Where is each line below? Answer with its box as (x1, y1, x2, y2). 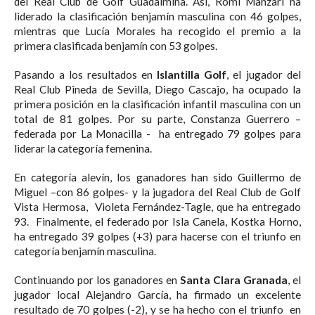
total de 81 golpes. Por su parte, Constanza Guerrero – (14, 112, 301, 125)
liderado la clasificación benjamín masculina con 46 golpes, (14, 9, 301, 22)
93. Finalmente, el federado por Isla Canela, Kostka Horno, (14, 214, 301, 228)
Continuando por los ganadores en (14, 273, 180, 286)
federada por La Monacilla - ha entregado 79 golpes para (14, 127, 301, 140)
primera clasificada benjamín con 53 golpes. (14, 39, 217, 52)
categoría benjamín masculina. (14, 244, 156, 257)
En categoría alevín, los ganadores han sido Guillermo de (14, 170, 301, 184)
